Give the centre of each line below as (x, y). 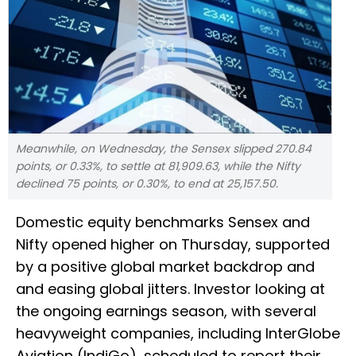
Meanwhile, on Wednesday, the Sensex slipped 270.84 (164, 149)
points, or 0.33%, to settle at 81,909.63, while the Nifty (158, 166)
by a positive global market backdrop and (165, 267)
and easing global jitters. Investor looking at (170, 289)
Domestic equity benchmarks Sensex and (163, 222)
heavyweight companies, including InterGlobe (178, 334)
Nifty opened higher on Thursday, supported (173, 245)
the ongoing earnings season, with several (166, 311)
